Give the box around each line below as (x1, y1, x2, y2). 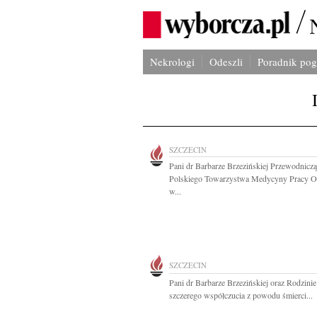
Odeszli (209, 54, 243, 69)
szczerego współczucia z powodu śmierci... (169, 289, 313, 301)
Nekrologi (150, 54, 195, 69)
